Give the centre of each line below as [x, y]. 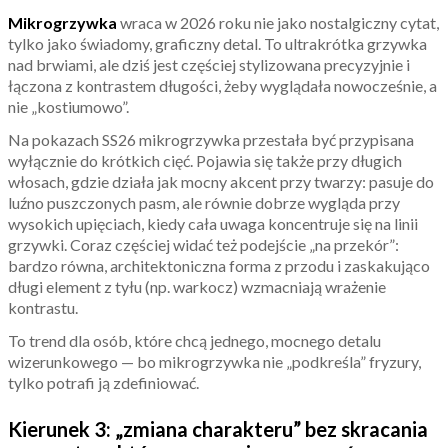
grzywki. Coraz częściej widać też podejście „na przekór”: [203, 245]
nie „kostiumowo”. [68, 107]
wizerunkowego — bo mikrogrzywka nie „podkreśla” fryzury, [214, 362]
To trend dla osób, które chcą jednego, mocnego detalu [194, 341]
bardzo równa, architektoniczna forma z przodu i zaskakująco [219, 266]
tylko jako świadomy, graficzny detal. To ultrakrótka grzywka [217, 44]
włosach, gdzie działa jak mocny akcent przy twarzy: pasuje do [221, 182]
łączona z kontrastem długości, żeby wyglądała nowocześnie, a [222, 86]
